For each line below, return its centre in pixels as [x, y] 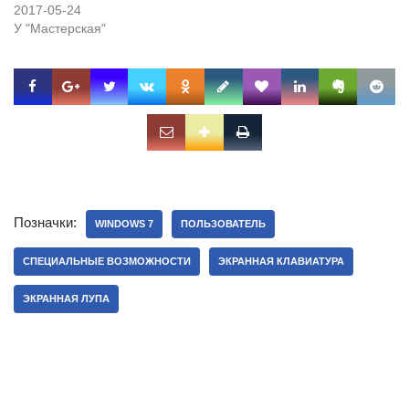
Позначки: [45, 222]
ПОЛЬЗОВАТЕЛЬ [223, 223]
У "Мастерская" [60, 28]
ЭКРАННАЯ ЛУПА [66, 298]
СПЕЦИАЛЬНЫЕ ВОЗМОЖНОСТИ [107, 261]
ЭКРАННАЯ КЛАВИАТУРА [281, 261]
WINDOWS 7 [124, 223]
